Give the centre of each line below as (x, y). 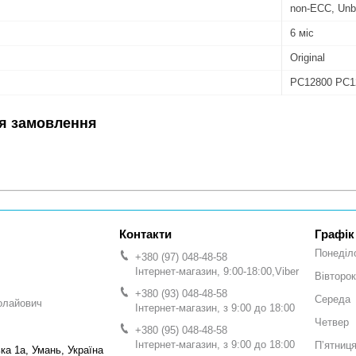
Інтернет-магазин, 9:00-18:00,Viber (217, 271)
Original (308, 57)
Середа (333, 300)
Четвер (332, 323)
